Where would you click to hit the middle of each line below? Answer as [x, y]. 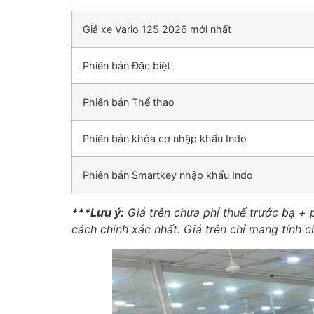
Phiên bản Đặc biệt [127, 65]
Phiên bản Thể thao [129, 102]
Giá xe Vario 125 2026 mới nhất [157, 29]
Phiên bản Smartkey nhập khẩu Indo [168, 175]
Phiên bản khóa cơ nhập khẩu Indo [165, 138]
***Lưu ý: [98, 212]
